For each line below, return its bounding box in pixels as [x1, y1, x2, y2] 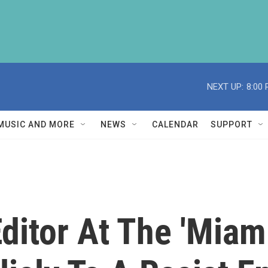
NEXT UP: [207, 81, 243, 92]
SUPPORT [211, 120, 252, 129]
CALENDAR [152, 120, 199, 129]
